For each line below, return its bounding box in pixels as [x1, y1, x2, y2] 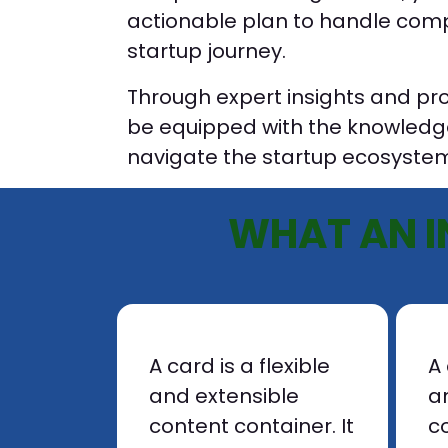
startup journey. [127, 37, 291, 65]
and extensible [149, 382, 299, 410]
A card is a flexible [149, 352, 330, 380]
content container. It [149, 412, 354, 440]
